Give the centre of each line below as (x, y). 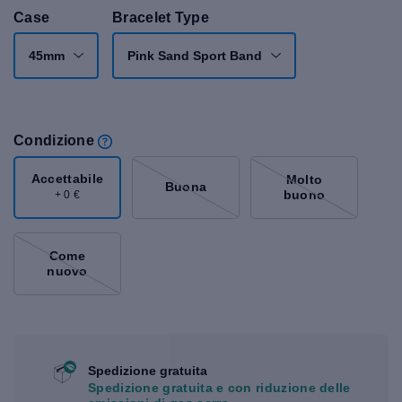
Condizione (54, 140)
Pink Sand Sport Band (195, 56)
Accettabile (67, 179)
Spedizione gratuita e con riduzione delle (219, 387)
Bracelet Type (161, 17)
